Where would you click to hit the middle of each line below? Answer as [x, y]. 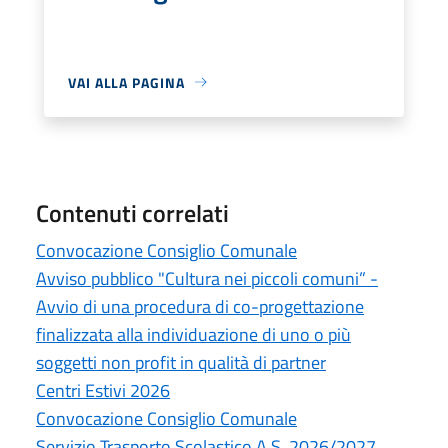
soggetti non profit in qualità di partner [181, 362]
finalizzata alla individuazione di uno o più [193, 334]
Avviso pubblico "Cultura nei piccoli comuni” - [207, 278]
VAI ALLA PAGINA [126, 82]
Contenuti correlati [132, 212]
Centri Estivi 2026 [103, 390]
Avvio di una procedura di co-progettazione [200, 306]
